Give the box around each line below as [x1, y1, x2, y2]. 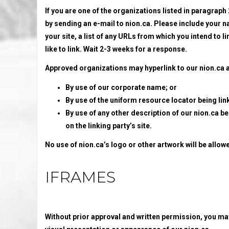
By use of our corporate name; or [65, 83, 177, 91]
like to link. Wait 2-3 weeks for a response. [45, 44, 187, 53]
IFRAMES [45, 168, 116, 187]
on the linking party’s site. [65, 121, 152, 130]
